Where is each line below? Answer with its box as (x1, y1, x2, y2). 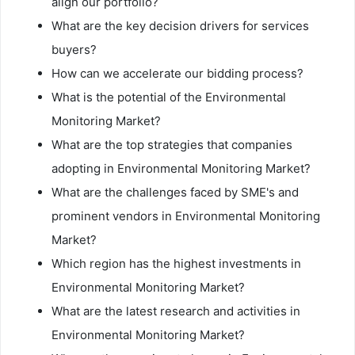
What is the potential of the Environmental (52, 89, 286, 105)
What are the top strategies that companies (52, 136, 292, 152)
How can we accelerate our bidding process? (52, 65, 303, 81)
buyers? (52, 41, 97, 57)
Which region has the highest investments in (52, 255, 301, 271)
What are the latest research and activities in (52, 303, 300, 319)
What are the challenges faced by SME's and (52, 184, 299, 200)
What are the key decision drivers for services (52, 17, 309, 33)
